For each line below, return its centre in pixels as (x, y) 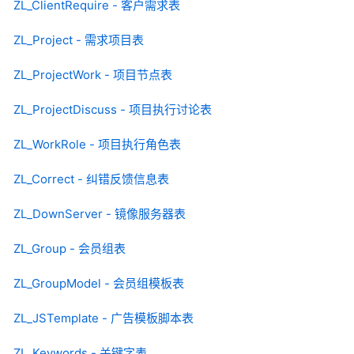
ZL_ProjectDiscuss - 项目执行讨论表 (113, 110)
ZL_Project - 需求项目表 (79, 40)
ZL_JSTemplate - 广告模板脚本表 (104, 318)
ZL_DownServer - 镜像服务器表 (100, 214)
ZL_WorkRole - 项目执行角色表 (97, 145)
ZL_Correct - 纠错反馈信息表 (91, 179)
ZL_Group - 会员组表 (70, 249)
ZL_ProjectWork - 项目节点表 (93, 75)
